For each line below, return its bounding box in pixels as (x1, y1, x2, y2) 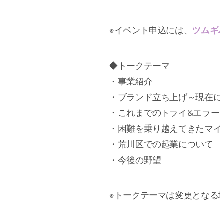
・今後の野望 (109, 154, 161, 166)
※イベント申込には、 (109, 24, 192, 36)
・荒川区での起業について (109, 138, 213, 150)
